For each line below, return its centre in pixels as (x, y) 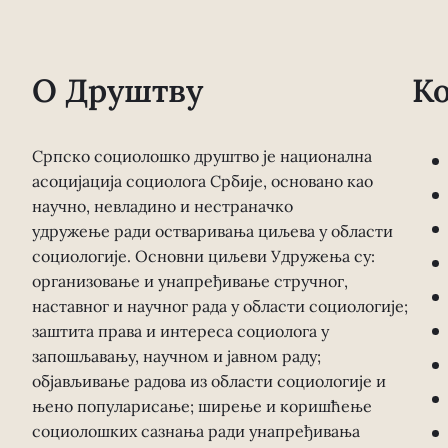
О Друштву (117, 90)
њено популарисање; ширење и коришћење (202, 406)
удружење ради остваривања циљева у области (212, 231)
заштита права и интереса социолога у (180, 331)
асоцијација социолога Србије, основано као (202, 181)
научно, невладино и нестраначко (162, 206)
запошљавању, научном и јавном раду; (176, 356)
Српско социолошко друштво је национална (202, 156)
